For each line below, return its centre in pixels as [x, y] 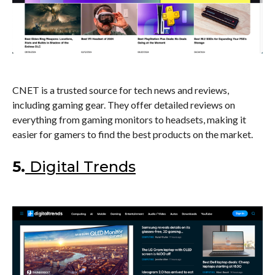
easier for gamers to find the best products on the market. [133, 134]
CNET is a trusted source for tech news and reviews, [121, 90]
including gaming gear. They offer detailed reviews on [124, 104]
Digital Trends [83, 166]
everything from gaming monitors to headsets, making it [129, 119]
